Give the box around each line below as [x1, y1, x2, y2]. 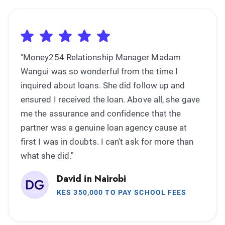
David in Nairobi [57, 172, 127, 185]
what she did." [21, 150, 74, 161]
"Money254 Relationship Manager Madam [21, 52, 181, 62]
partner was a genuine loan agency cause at [21, 122, 187, 133]
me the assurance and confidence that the [21, 108, 181, 119]
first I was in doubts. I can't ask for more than [21, 136, 193, 147]
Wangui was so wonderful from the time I [21, 66, 178, 76]
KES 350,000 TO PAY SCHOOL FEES [57, 188, 187, 196]
